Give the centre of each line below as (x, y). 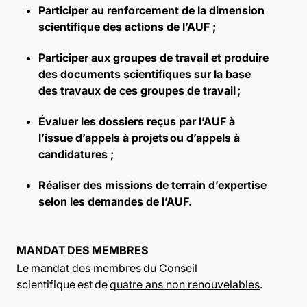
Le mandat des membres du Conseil (107, 268)
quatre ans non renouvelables (185, 284)
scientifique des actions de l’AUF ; (128, 27)
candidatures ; (77, 154)
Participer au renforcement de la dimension (151, 10)
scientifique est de (63, 284)
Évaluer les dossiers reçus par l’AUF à (137, 121)
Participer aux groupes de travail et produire (153, 58)
